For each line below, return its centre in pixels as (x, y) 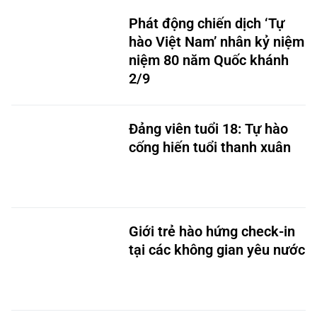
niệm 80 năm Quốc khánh (209, 60)
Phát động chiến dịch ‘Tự (207, 23)
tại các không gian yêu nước (217, 250)
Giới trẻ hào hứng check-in (212, 231)
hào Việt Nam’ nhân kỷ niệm (217, 42)
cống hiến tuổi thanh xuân (210, 147)
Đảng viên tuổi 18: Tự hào (208, 129)
